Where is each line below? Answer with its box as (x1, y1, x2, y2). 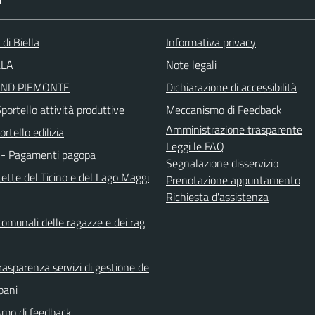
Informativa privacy (166, 34, 256, 51)
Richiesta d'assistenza (166, 188, 269, 205)
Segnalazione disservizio (166, 155, 278, 172)
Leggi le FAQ (166, 138, 224, 155)
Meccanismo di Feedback (166, 101, 282, 118)
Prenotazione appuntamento (166, 172, 300, 188)
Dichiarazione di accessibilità (166, 79, 297, 96)
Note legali (166, 56, 217, 73)
